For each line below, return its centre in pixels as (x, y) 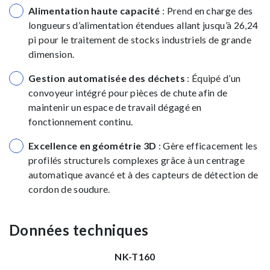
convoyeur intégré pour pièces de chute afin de (128, 93)
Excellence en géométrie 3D (93, 146)
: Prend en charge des (207, 11)
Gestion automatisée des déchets (108, 78)
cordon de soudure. (69, 189)
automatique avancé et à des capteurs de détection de (143, 174)
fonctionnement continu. (81, 121)
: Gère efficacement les (208, 146)
